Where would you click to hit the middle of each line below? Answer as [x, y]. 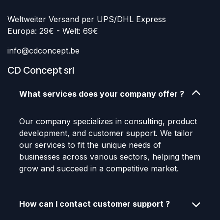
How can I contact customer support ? [95, 204]
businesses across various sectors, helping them [110, 157]
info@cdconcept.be [43, 51]
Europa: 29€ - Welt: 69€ [54, 31]
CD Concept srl [41, 70]
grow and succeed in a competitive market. [99, 169]
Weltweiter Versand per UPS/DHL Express [87, 19]
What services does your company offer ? [102, 94]
